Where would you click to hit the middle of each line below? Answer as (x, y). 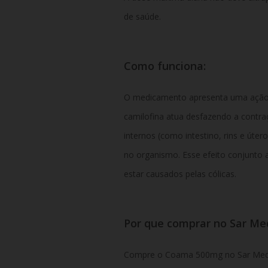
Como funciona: (165, 66)
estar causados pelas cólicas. (180, 173)
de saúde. (142, 17)
